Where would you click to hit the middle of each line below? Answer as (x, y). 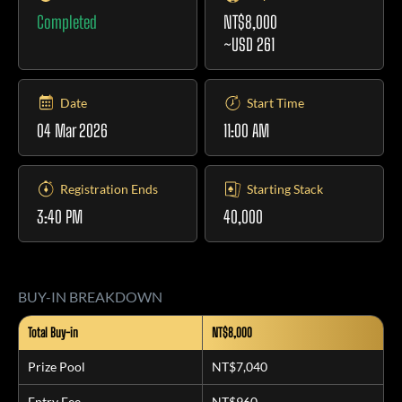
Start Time (276, 103)
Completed (67, 22)
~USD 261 (249, 44)
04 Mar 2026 (72, 131)
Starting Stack (285, 189)
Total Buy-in (53, 332)
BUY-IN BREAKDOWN (90, 297)
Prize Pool (57, 367)
